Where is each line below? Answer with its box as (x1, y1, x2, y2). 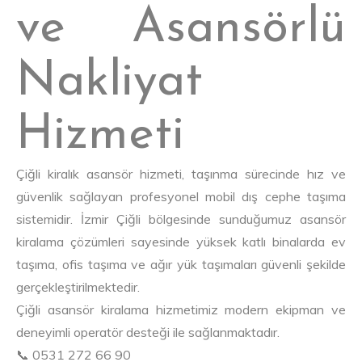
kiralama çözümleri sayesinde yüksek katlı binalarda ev (16, 234, 346, 250)
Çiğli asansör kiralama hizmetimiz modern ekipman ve (16, 301, 346, 318)
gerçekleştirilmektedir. (16, 279, 140, 296)
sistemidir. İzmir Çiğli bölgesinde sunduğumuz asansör (16, 211, 346, 228)
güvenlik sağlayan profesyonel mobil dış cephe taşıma (16, 188, 346, 205)
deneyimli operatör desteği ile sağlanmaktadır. (16, 324, 280, 341)
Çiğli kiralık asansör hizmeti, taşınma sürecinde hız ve (16, 166, 346, 183)
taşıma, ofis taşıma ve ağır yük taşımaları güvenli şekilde (16, 256, 346, 273)
